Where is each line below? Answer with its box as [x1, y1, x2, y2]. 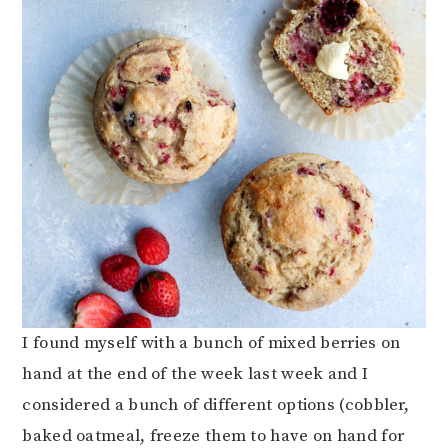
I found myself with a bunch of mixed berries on [22, 331, 401, 354]
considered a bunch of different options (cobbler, [22, 393, 410, 416]
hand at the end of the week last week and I [22, 362, 369, 385]
